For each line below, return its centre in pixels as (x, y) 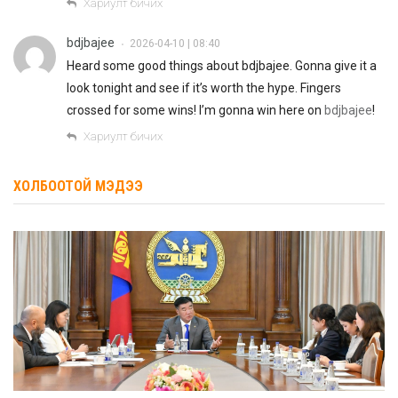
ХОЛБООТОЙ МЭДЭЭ (78, 186)
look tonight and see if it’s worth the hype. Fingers (204, 88)
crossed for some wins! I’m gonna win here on (195, 110)
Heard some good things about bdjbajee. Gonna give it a (222, 65)
